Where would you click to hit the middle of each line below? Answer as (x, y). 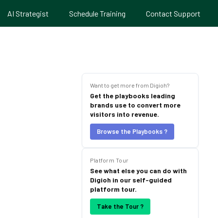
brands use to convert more (135, 105)
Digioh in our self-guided (131, 180)
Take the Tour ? (120, 206)
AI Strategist (28, 13)
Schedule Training (97, 13)
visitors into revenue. (125, 114)
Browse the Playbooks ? (132, 131)
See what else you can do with (138, 171)
